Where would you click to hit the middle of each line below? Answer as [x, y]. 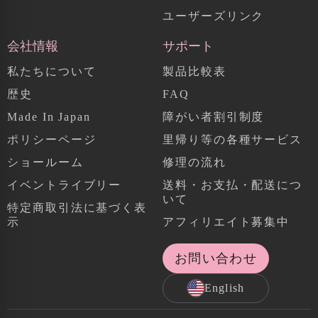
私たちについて [52, 71]
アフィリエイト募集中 [226, 221]
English [224, 287]
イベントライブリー [65, 185]
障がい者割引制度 [214, 116]
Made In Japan [49, 116]
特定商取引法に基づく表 [77, 207]
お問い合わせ [216, 258]
